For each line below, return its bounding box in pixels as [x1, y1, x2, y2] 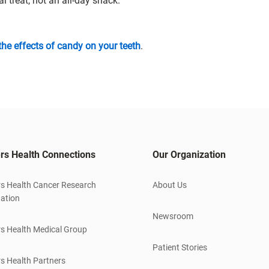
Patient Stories [153, 242, 207, 252]
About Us [153, 180, 187, 190]
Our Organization [153, 148, 226, 160]
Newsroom [153, 211, 193, 221]
